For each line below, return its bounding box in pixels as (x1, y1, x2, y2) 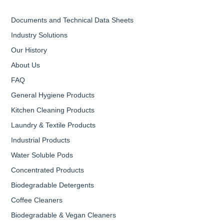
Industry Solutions (11, 31, 67, 39)
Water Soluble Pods (11, 151, 73, 159)
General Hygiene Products (11, 91, 94, 99)
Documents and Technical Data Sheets (11, 16, 133, 24)
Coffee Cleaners (11, 196, 62, 204)
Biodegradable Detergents (11, 181, 94, 189)
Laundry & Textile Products (11, 121, 95, 129)
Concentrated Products (11, 166, 84, 174)
